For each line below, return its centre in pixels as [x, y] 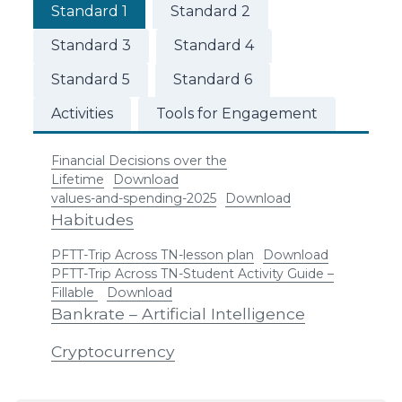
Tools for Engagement [236, 114]
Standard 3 [91, 45]
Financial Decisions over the [139, 161]
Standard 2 [210, 11]
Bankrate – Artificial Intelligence [178, 314]
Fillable [74, 293]
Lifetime [77, 179]
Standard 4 [214, 45]
